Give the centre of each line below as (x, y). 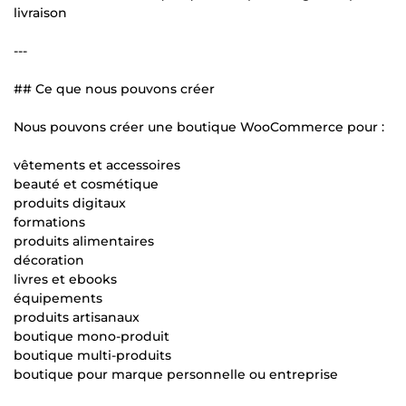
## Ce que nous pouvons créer (114, 88)
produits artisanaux (77, 317)
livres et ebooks (65, 279)
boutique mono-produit (92, 336)
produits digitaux (70, 203)
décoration (49, 260)
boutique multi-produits (92, 355)
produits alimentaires (84, 241)
